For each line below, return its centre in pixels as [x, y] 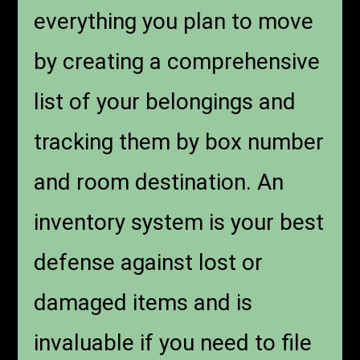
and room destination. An [159, 182]
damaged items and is [143, 302]
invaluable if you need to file [173, 342]
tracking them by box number [179, 141]
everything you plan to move [174, 21]
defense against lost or [149, 262]
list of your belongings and [165, 101]
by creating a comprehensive [177, 61]
